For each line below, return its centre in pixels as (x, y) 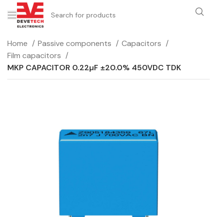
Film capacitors (35, 55)
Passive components (76, 43)
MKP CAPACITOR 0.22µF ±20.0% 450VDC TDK (94, 68)
